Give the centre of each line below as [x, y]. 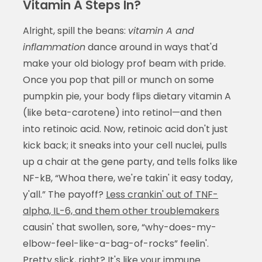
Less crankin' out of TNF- [162, 194]
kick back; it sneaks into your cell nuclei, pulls [125, 145]
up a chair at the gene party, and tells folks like [130, 161]
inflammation [54, 47]
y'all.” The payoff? [64, 194]
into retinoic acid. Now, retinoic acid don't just [125, 129]
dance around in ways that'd [151, 47]
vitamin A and [161, 30]
